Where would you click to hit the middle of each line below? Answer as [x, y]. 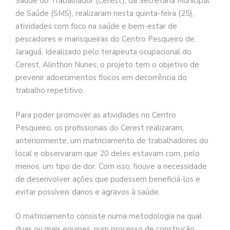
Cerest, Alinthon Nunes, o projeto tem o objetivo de [107, 65]
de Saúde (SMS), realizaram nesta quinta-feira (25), [105, 14]
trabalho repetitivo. [50, 91]
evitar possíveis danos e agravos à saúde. [88, 192]
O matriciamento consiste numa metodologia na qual [109, 216]
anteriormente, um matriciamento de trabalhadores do [112, 140]
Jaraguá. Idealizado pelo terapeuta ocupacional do [103, 52]
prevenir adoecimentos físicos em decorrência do [101, 78]
